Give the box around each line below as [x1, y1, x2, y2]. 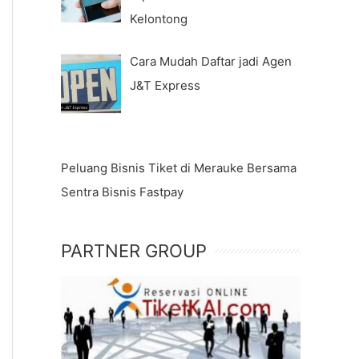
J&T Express [130, 78, 201, 94]
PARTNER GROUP [61, 240, 207, 261]
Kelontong [130, 10, 188, 26]
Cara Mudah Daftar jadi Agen [130, 54, 292, 70]
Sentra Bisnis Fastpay [61, 184, 184, 200]
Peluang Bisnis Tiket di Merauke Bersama [61, 159, 296, 175]
